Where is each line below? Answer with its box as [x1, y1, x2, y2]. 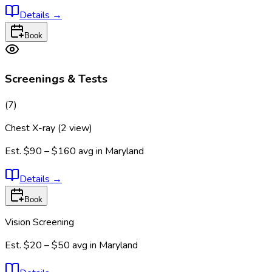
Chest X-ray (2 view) [5, 121, 92, 135]
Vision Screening [5, 216, 74, 229]
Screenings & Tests [5, 71, 107, 87]
